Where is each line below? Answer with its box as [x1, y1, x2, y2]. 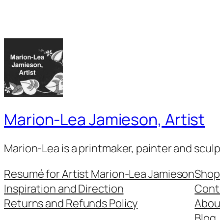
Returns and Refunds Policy [4, 196, 138, 211]
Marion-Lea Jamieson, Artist [4, 108, 205, 130]
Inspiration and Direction [4, 181, 124, 196]
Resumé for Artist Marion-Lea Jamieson [4, 166, 195, 182]
